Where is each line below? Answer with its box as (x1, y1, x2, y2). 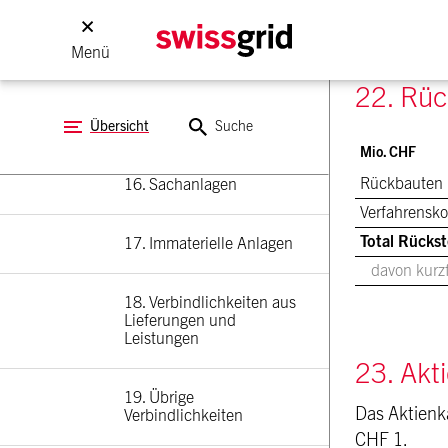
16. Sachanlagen (124, 177, 237, 193)
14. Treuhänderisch (124, 41, 259, 57)
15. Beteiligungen (124, 118, 244, 134)
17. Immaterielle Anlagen (124, 236, 293, 252)
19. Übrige (124, 390, 198, 406)
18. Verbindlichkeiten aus (124, 295, 300, 311)
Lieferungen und (124, 313, 240, 329)
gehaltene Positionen (124, 59, 267, 75)
